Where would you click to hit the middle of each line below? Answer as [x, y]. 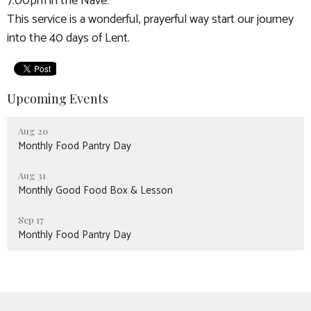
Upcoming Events [58, 99]
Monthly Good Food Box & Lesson [95, 190]
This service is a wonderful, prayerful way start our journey [150, 19]
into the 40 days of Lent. [68, 38]
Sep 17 [31, 219]
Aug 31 [32, 175]
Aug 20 [33, 131]
